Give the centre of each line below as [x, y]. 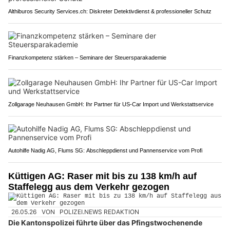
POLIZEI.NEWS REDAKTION [100, 212]
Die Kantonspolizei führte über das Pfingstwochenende [105, 223]
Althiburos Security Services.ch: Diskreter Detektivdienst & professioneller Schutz [110, 11]
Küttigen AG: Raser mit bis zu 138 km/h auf [102, 176]
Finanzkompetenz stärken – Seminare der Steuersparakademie [87, 57]
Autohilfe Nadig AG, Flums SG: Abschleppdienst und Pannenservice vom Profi [105, 150]
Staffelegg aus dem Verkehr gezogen [89, 187]
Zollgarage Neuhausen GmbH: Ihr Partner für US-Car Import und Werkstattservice [111, 104]
